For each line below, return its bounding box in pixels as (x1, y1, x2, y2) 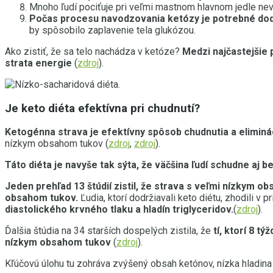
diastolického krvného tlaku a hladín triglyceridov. (5, 204, 233, 216)
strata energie (5, 57, 72, 69)
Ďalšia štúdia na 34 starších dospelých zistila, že (5, 225, 213, 237)
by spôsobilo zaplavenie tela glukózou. (29, 24, 196, 36)
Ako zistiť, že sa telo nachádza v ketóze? (5, 45, 182, 57)
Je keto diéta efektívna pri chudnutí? (5, 101, 200, 115)
